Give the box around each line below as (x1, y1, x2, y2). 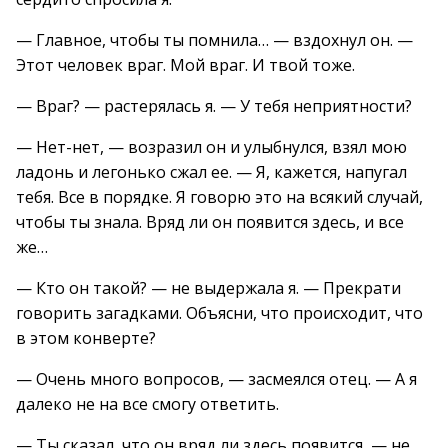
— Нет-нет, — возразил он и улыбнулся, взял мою (16, 136, 407, 158)
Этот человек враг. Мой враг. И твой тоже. (16, 54, 355, 76)
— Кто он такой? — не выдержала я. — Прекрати (16, 277, 401, 299)
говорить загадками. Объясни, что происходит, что (16, 302, 423, 324)
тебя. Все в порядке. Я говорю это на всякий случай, (16, 186, 423, 208)
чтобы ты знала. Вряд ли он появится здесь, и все (16, 211, 404, 233)
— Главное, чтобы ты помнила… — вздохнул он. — (16, 29, 413, 51)
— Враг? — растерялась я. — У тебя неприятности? (16, 95, 412, 117)
